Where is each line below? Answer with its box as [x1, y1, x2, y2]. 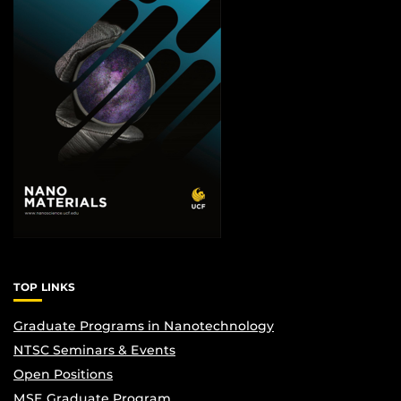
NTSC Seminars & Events [13, 342, 175, 358]
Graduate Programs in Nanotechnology [13, 318, 274, 334]
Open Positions [13, 366, 113, 382]
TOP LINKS [13, 279, 75, 294]
